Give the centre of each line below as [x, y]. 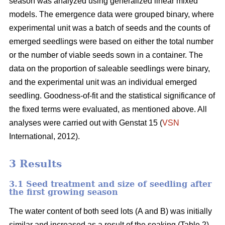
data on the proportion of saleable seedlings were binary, [109, 68]
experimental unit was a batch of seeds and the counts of [109, 28]
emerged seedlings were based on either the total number [111, 41]
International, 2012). [44, 136]
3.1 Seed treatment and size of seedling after [110, 184]
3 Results [35, 163]
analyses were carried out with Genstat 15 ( [86, 123]
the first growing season [64, 192]
